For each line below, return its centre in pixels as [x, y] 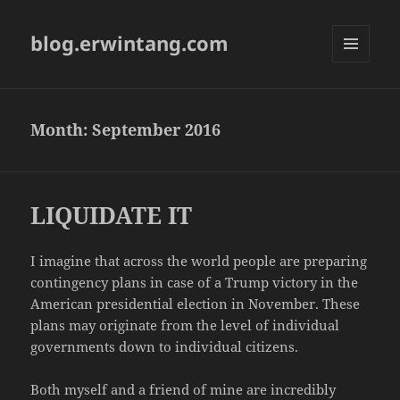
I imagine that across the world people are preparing [199, 261]
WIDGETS [358, 100]
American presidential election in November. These [196, 304]
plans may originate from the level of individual [185, 325]
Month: [62, 130]
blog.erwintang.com [130, 43]
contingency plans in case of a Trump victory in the [195, 283]
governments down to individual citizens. [165, 347]
